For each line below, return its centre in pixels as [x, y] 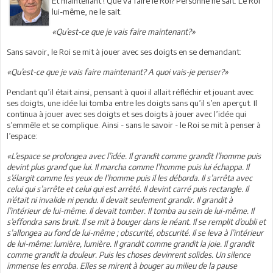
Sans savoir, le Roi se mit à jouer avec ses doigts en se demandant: [124, 51]
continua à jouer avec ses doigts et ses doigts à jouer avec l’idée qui [126, 114]
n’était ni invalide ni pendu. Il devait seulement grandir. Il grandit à [120, 200]
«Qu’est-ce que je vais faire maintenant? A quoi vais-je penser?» [118, 72]
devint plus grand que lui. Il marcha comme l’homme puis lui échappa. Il [128, 167]
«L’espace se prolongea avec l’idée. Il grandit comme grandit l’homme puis [134, 156]
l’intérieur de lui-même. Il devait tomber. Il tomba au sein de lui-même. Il [130, 211]
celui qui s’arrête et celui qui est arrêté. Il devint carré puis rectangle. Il [128, 189]
